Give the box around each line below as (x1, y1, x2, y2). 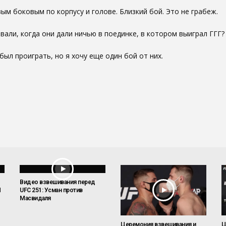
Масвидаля (20, 195, 51, 202)
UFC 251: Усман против (20, 187, 83, 194)
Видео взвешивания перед (20, 179, 95, 186)
